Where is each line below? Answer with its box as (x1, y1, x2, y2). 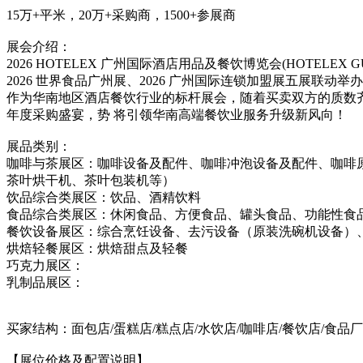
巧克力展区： (6, 258, 84, 272)
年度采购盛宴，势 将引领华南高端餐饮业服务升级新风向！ (6, 107, 347, 122)
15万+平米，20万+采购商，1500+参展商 (6, 7, 236, 22)
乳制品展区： (6, 275, 84, 289)
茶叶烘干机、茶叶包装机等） (6, 173, 175, 187)
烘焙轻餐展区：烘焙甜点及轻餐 (6, 241, 188, 255)
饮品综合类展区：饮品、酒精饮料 (6, 190, 201, 204)
